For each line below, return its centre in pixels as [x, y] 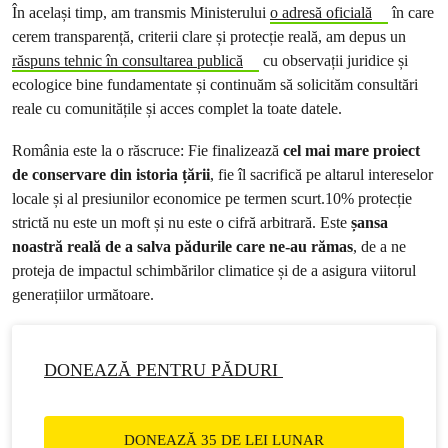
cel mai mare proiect [351, 150]
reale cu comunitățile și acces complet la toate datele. [177, 108]
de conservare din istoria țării [111, 174]
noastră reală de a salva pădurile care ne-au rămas [182, 246]
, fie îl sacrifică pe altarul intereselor [321, 174]
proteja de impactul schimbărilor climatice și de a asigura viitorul [214, 270]
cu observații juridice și [333, 60]
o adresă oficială [321, 12]
